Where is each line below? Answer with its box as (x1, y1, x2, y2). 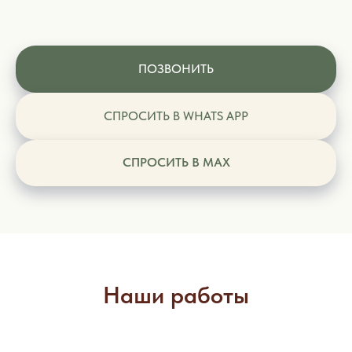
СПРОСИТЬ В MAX (122, 155, 230, 170)
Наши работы (103, 280, 249, 310)
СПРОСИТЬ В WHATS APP (104, 108, 248, 123)
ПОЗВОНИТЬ (138, 61, 214, 77)
